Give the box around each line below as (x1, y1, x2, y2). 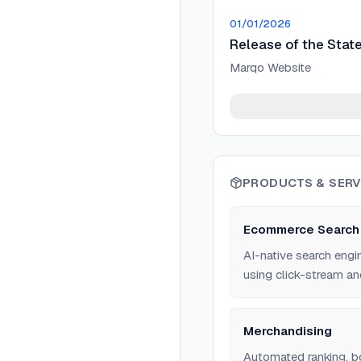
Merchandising (243, 323, 332, 338)
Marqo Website (230, 60, 311, 75)
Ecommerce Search (243, 222, 359, 237)
